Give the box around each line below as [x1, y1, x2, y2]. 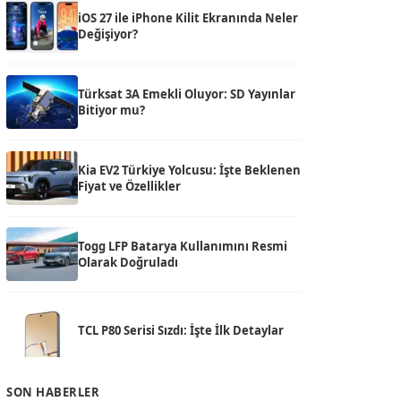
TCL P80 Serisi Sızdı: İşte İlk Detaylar [78, 322, 284, 338]
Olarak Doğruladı [78, 254, 178, 270]
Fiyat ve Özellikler [78, 178, 181, 194]
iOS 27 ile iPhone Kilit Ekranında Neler [78, 10, 298, 26]
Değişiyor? [78, 26, 138, 42]
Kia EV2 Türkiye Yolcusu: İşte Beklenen [78, 162, 301, 178]
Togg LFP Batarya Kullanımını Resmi [78, 238, 287, 254]
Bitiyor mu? [78, 102, 145, 118]
